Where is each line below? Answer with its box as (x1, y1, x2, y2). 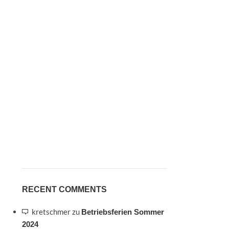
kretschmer (31, 207, 71, 217)
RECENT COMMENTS (21, 185, 107, 194)
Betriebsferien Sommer (81, 208, 164, 217)
